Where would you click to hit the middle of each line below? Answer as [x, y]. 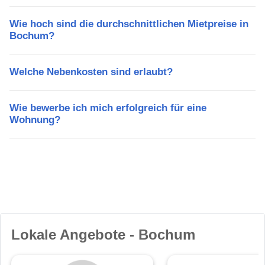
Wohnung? [35, 120]
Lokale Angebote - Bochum [103, 235]
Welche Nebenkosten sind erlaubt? [91, 72]
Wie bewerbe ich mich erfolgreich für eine [108, 108]
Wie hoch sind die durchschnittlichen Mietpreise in [129, 24]
